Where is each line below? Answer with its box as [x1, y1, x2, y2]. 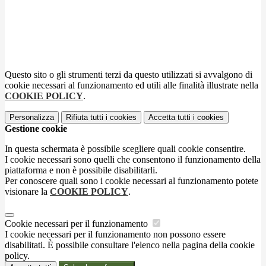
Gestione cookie [5, 123, 67, 134]
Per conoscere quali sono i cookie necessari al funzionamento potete [5, 175, 258, 186]
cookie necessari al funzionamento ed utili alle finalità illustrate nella [5, 80, 258, 90]
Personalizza [9, 112, 54, 122]
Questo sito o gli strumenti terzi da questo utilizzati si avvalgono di [5, 69, 252, 80]
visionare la [5, 186, 50, 197]
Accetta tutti [148, 112, 191, 122]
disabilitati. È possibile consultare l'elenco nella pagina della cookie [5, 239, 255, 250]
